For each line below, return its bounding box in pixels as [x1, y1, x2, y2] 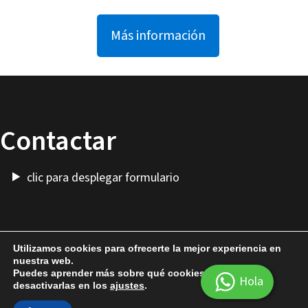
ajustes [110, 280, 144, 291]
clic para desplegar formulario [27, 168, 180, 186]
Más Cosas [76, 259, 122, 274]
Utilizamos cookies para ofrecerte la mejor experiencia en [13, 243, 281, 254]
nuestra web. [13, 255, 74, 266]
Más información [111, 25, 206, 45]
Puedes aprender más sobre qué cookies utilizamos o [13, 267, 265, 278]
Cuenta [200, 259, 232, 274]
